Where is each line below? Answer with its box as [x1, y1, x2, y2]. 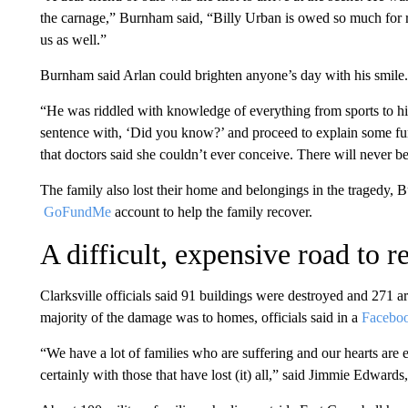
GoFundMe [39, 204, 111, 219]
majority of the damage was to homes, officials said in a [39, 310, 362, 325]
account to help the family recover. [110, 204, 312, 219]
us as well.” [39, 32, 107, 47]
